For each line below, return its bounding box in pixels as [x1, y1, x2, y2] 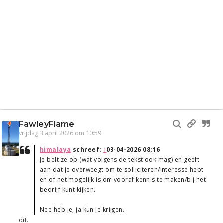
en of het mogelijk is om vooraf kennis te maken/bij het [40, 175, 206, 184]
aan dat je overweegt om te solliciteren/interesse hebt [40, 165, 204, 174]
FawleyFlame [19, 119, 75, 129]
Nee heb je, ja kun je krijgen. [40, 205, 125, 214]
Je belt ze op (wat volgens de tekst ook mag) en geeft [40, 155, 200, 164]
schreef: [71, 145, 103, 154]
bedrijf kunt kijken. [40, 185, 96, 194]
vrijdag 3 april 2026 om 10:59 [19, 129, 101, 138]
